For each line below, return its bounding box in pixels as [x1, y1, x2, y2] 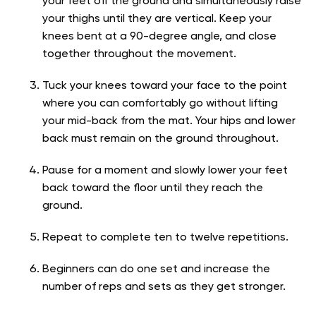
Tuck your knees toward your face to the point [42, 80, 287, 92]
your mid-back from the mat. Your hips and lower [42, 115, 296, 127]
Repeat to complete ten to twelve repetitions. [42, 231, 291, 243]
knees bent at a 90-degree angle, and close [42, 30, 276, 42]
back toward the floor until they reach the [42, 182, 263, 194]
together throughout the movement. [42, 48, 236, 60]
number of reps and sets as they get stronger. [42, 281, 286, 293]
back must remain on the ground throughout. [42, 133, 279, 145]
